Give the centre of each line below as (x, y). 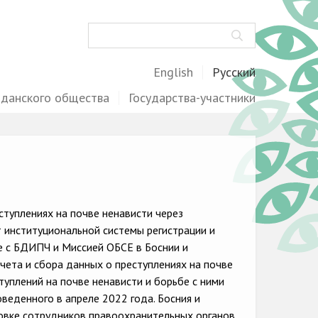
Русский (234, 72)
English (174, 72)
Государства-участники (192, 98)
